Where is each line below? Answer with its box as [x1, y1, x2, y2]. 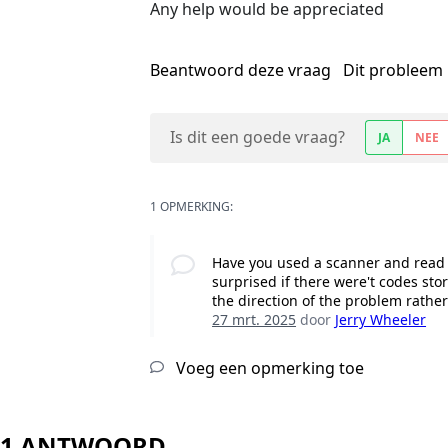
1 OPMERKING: [150, 198, 233, 216]
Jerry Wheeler [335, 310, 427, 330]
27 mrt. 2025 [212, 310, 297, 330]
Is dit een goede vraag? [170, 126, 345, 149]
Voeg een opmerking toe [172, 357, 364, 380]
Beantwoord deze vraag [150, 59, 335, 82]
